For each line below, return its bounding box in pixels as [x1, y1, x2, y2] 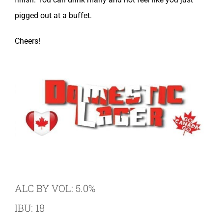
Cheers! [15, 36, 40, 46]
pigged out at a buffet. [15, 11, 92, 20]
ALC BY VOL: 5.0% [15, 182, 95, 195]
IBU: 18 [15, 201, 45, 215]
